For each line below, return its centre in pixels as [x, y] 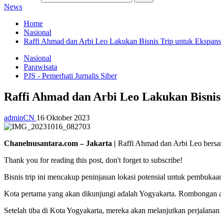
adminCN [20, 117]
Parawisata [40, 67]
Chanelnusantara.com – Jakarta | [60, 143]
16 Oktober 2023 [63, 117]
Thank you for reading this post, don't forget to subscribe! [93, 160]
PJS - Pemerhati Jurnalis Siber [70, 76]
